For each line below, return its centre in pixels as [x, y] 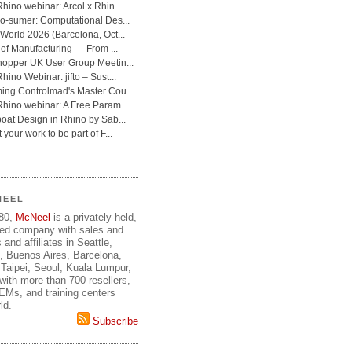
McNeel [33, 218]
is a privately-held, [93, 218]
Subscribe [114, 321]
